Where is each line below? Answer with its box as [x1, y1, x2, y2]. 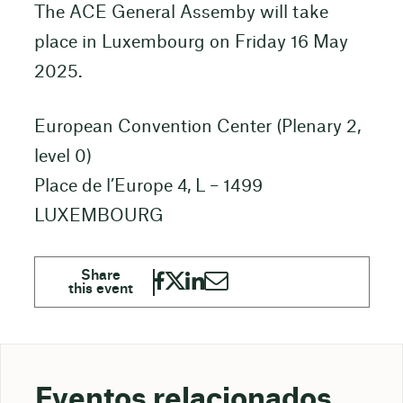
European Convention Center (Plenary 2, [33, 119, 361, 137]
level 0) [33, 148, 92, 166]
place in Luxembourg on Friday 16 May [33, 33, 348, 51]
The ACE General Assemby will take [33, 4, 328, 22]
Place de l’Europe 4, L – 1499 [33, 178, 263, 196]
